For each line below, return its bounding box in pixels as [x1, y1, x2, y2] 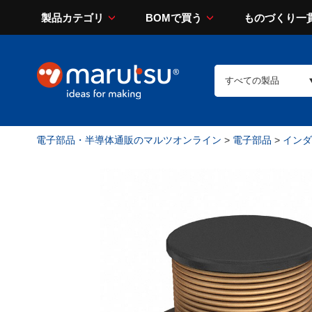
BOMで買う [146, 11, 202, 24]
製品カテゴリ [41, 11, 104, 24]
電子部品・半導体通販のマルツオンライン [36, 134, 221, 146]
